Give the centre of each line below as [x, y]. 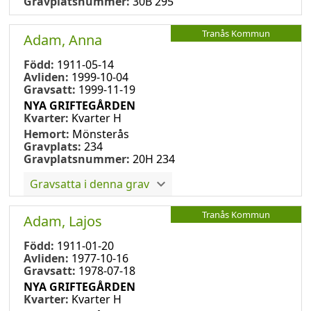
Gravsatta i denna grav [90, 184]
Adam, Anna [63, 40]
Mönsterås [101, 134]
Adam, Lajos [63, 221]
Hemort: [48, 134]
